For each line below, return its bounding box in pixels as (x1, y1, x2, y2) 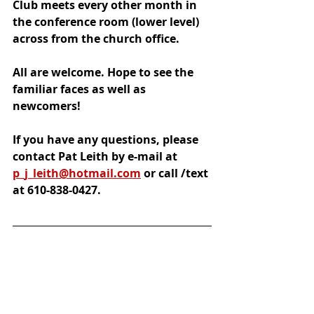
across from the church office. (13, 30, 182, 46)
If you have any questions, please (13, 131, 201, 147)
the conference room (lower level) (13, 13, 202, 29)
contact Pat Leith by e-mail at (13, 148, 180, 164)
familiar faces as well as (13, 81, 149, 97)
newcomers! (13, 97, 81, 114)
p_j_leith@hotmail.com (13, 165, 141, 181)
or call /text (141, 165, 211, 181)
